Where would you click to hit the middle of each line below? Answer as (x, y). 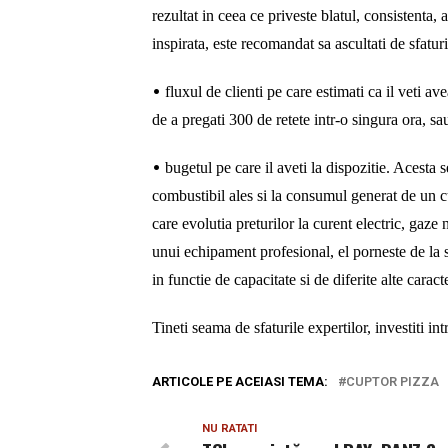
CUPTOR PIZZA (392, 381)
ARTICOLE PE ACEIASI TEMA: (240, 381)
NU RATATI (229, 428)
